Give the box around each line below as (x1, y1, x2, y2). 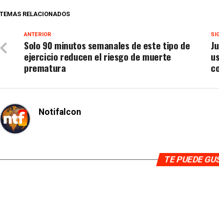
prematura (24, 61, 66, 75)
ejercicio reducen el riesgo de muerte (24, 49, 171, 64)
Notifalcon (39, 107, 81, 117)
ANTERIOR (24, 31, 51, 38)
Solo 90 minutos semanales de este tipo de (24, 38, 190, 52)
